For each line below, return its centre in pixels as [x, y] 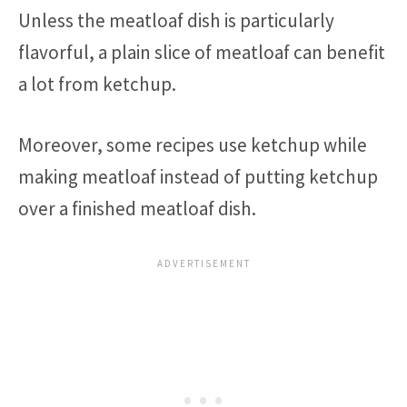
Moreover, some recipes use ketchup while [193, 144]
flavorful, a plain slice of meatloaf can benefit [202, 53]
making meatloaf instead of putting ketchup [198, 176]
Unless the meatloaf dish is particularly [176, 21]
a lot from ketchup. [97, 84]
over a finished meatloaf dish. [137, 208]
